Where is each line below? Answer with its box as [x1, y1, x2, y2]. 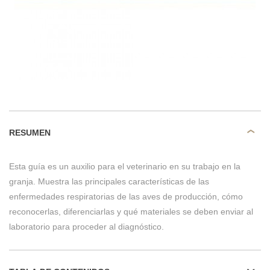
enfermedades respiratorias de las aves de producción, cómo [9, 192, 243, 201]
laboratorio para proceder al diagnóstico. [9, 222, 164, 231]
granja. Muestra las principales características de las [9, 177, 209, 186]
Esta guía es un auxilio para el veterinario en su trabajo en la [9, 162, 240, 171]
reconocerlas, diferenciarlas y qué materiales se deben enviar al [9, 207, 253, 216]
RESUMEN [9, 127, 51, 137]
